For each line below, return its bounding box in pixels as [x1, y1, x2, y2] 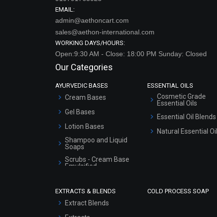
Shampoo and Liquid [65, 136, 127, 144]
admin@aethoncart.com [55, 16, 129, 24]
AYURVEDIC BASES [55, 81, 108, 89]
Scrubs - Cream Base [65, 155, 129, 163]
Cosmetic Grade [157, 92, 206, 100]
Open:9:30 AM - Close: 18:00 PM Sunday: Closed [55, 49, 207, 58]
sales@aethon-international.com [55, 28, 155, 36]
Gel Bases [65, 108, 95, 116]
